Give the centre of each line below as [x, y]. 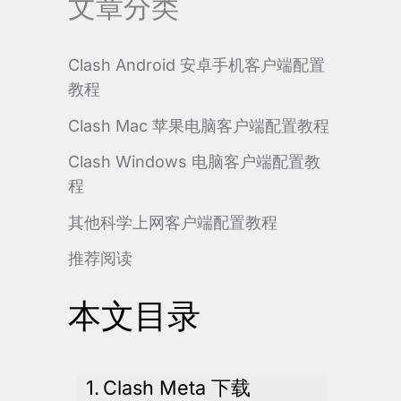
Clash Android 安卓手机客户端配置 [196, 65]
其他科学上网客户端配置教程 [173, 222]
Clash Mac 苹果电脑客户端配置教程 [199, 125]
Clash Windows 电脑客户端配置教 [194, 162]
